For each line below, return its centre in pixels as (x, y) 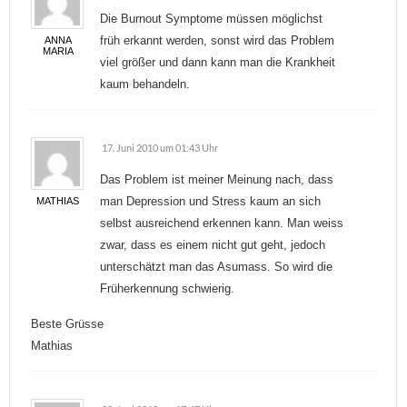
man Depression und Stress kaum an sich (210, 201)
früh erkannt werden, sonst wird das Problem (217, 40)
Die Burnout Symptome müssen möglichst (211, 19)
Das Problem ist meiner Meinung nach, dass (217, 179)
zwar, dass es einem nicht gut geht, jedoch (213, 245)
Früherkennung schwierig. (167, 288)
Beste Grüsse (67, 324)
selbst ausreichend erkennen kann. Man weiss (222, 223)
